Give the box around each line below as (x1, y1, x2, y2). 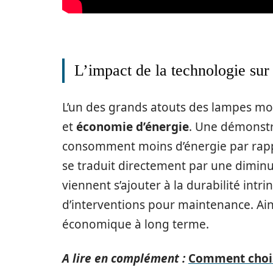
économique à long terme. (62, 216, 209, 233)
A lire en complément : (62, 250, 185, 267)
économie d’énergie (76, 119, 189, 135)
